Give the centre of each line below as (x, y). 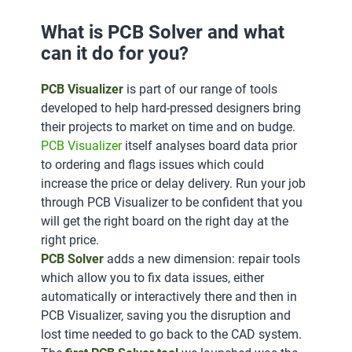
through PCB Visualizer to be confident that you (172, 202)
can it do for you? (115, 53)
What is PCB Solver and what (163, 32)
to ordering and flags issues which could (152, 165)
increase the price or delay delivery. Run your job (173, 183)
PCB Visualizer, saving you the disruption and (166, 315)
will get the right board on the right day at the (165, 221)
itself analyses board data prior (209, 146)
